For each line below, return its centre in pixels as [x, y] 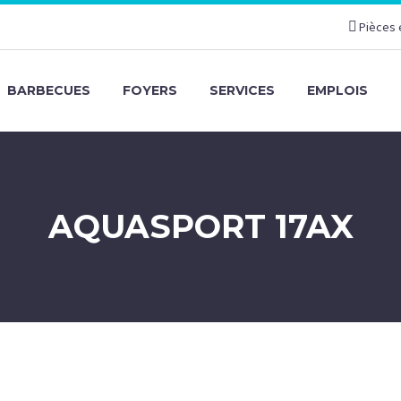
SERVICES [242, 90]
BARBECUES [49, 90]
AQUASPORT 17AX [200, 226]
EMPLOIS [337, 90]
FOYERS [150, 90]
